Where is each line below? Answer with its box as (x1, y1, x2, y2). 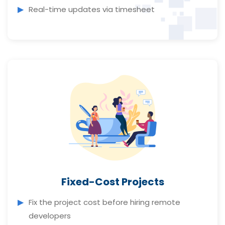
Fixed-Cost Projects (61, 175, 164, 189)
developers (29, 210, 71, 221)
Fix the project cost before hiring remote (29, 197, 180, 208)
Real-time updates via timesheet (29, 4, 155, 15)
